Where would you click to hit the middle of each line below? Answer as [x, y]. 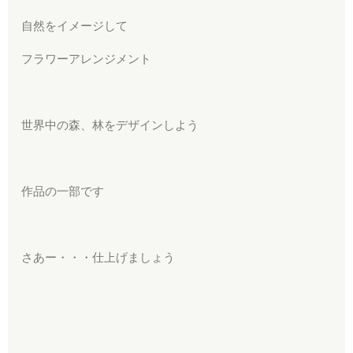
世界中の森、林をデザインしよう [110, 124]
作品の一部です [63, 191]
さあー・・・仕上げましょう [98, 257]
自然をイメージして [75, 25]
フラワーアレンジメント [87, 58]
